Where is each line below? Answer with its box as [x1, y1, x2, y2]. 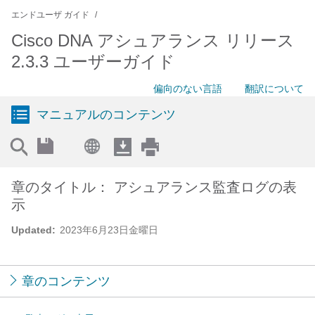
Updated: [11, 224, 56, 236]
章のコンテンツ [22, 274, 110, 288]
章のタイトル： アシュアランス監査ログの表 [11, 179, 297, 195]
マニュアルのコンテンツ [37, 108, 176, 122]
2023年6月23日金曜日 [60, 224, 158, 236]
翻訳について [245, 83, 304, 94]
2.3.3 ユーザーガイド [11, 52, 175, 71]
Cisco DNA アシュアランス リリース [11, 31, 295, 50]
